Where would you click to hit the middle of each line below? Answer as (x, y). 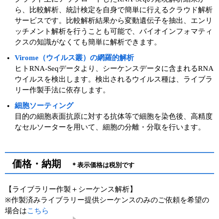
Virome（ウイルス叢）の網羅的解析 (74, 57)
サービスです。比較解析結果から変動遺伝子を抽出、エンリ (114, 20)
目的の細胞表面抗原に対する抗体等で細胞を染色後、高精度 (114, 116)
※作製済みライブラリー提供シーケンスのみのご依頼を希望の (107, 200)
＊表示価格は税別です (103, 165)
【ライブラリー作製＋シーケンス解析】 (75, 189)
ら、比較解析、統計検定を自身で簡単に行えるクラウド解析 (114, 10)
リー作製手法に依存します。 (62, 90)
